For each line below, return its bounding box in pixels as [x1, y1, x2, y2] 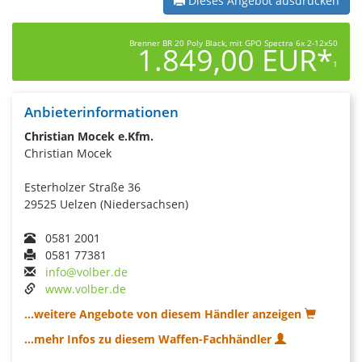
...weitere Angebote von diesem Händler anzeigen [24, 305, 305, 322]
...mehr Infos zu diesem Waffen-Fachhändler [24, 330, 275, 347]
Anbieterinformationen [24, 102, 179, 121]
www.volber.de [45, 280, 126, 297]
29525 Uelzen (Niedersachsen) [24, 196, 188, 212]
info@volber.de [45, 263, 128, 280]
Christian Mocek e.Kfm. [24, 128, 154, 144]
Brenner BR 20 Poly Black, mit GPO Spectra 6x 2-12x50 [129, 36, 338, 48]
